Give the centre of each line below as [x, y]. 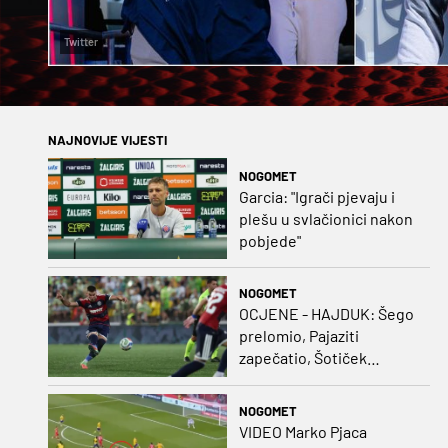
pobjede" [269, 240]
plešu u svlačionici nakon [325, 218]
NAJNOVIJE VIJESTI [107, 140]
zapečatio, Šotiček [302, 358]
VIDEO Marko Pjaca [302, 432]
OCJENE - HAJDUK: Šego [326, 314]
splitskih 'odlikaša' [300, 402]
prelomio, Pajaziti [298, 336]
